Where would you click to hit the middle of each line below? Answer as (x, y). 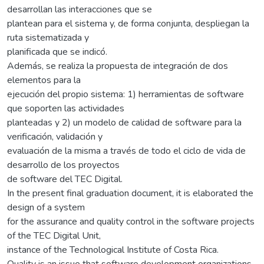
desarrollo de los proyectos (63, 165)
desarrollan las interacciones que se (80, 9)
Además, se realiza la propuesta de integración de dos (118, 66)
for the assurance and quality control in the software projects (131, 221)
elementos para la (44, 80)
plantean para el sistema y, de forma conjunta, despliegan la (128, 23)
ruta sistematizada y (48, 37)
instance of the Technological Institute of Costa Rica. (113, 250)
